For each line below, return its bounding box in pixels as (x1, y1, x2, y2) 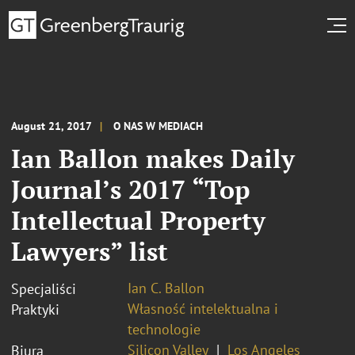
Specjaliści (11, 279, 76, 298)
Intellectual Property (11, 203, 265, 237)
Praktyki (11, 300, 59, 319)
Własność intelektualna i (128, 299, 278, 318)
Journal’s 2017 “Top (11, 172, 250, 206)
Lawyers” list (11, 234, 168, 268)
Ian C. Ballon (128, 278, 204, 297)
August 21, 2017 (11, 118, 92, 133)
